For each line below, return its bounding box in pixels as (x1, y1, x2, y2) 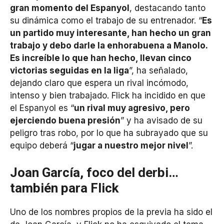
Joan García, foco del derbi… (10, 164, 178, 180)
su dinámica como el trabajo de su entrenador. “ (10, 15, 202, 26)
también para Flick (10, 180, 118, 195)
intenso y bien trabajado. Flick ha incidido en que (10, 90, 205, 101)
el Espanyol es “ (10, 103, 74, 113)
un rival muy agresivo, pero (74, 103, 190, 113)
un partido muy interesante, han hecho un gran (10, 28, 211, 38)
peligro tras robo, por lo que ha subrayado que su (10, 128, 208, 138)
